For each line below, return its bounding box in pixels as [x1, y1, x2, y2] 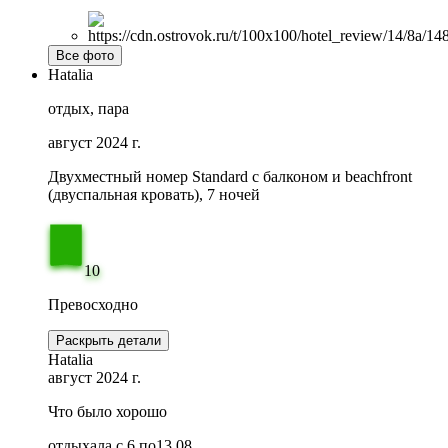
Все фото [56, 47, 114, 63]
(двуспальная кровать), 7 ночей [48, 185, 260, 203]
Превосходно [48, 295, 138, 313]
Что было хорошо [48, 402, 167, 420]
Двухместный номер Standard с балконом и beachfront [48, 167, 412, 185]
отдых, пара [48, 99, 129, 117]
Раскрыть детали [56, 332, 161, 348]
